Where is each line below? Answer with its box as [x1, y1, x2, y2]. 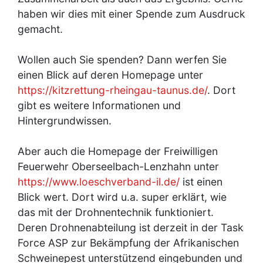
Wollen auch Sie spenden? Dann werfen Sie [18, 53, 227, 66]
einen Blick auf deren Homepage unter [18, 68, 203, 81]
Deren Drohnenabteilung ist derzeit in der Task [18, 221, 244, 234]
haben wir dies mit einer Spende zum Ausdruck [18, 7, 245, 20]
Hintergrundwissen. [18, 114, 114, 127]
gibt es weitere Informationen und [18, 99, 181, 112]
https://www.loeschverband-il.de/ [18, 175, 180, 188]
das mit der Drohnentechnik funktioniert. [18, 205, 214, 218]
